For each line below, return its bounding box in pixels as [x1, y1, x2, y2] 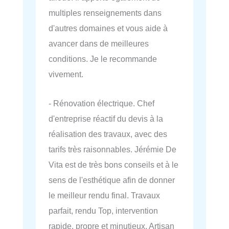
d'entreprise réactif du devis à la [49, 113, 163, 123]
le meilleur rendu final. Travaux [49, 190, 160, 200]
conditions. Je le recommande [49, 54, 157, 64]
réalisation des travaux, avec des [49, 129, 167, 139]
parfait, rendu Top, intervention [49, 205, 158, 215]
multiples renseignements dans [49, 8, 162, 18]
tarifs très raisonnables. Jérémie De [49, 144, 176, 154]
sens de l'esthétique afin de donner [49, 175, 175, 185]
